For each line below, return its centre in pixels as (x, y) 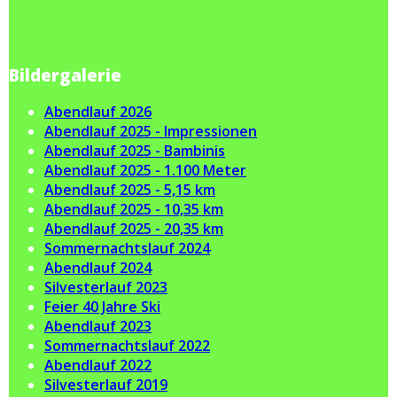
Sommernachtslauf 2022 (127, 346)
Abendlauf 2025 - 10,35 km (134, 210)
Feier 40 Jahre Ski (102, 307)
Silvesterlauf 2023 (106, 288)
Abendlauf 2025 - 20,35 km (134, 229)
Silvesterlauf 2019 (106, 385)
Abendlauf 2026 (98, 112)
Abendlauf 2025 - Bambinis (135, 151)
